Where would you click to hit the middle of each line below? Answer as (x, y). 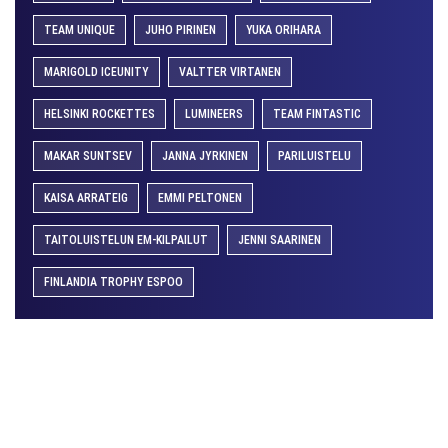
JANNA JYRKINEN (205, 156)
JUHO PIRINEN (180, 30)
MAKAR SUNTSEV (88, 156)
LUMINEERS (214, 114)
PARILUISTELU (314, 156)
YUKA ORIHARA (283, 30)
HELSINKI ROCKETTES (99, 114)
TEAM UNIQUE (79, 30)
